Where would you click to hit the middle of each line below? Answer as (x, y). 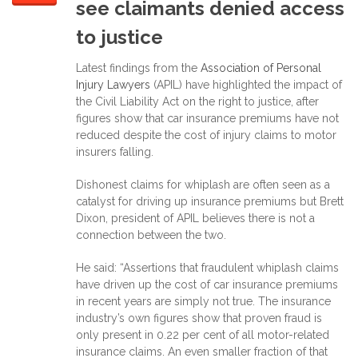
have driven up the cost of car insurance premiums (207, 284)
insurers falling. (115, 151)
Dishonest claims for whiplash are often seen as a (203, 184)
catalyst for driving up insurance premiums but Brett (210, 201)
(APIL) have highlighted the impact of (248, 84)
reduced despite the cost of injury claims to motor (206, 135)
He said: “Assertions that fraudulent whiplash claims (207, 267)
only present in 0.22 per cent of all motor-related (203, 334)
